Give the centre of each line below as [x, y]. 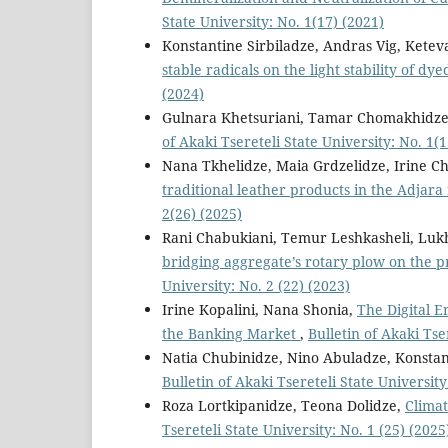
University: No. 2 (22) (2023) [256, 286]
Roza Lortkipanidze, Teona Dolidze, [283, 406]
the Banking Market [231, 334]
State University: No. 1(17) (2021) [273, 22]
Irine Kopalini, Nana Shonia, [259, 310]
